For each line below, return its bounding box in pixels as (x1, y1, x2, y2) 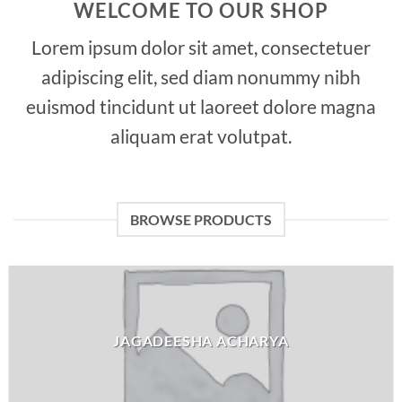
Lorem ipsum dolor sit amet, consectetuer (31, 36, 371, 59)
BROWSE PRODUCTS (130, 211, 272, 229)
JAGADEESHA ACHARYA (113, 331, 289, 349)
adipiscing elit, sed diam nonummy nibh (41, 66, 361, 89)
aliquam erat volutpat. (110, 125, 292, 148)
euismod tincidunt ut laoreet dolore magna (26, 95, 376, 118)
